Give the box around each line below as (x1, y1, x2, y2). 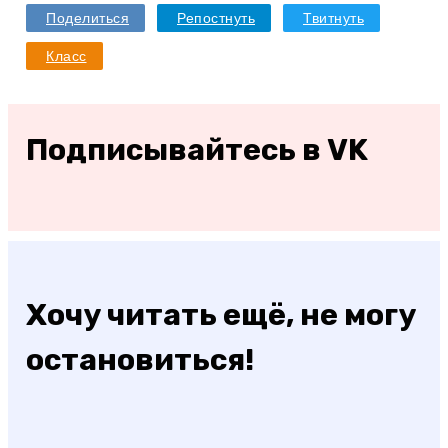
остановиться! (26, 341, 254, 378)
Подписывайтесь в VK (26, 131, 368, 168)
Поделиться (46, 9, 129, 26)
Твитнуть (303, 9, 364, 26)
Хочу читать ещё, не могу (26, 296, 416, 333)
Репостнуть (177, 9, 255, 26)
